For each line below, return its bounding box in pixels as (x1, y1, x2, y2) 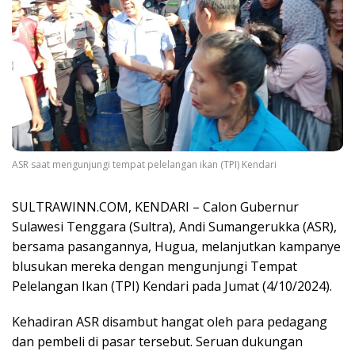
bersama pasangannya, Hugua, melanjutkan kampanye (12, 238, 341, 256)
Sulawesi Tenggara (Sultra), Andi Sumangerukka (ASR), (12, 218, 337, 236)
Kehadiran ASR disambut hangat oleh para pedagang (12, 313, 327, 331)
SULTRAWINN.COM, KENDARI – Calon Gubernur (12, 198, 299, 216)
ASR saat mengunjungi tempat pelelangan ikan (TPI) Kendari (12, 158, 277, 172)
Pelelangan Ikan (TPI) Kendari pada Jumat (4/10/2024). (12, 277, 332, 296)
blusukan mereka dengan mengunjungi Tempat (12, 258, 297, 276)
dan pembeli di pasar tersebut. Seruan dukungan (12, 333, 303, 351)
